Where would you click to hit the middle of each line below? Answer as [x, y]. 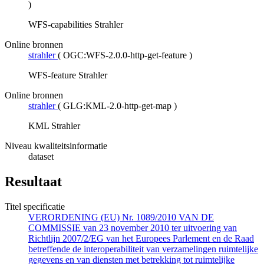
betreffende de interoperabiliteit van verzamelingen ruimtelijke [143, 249]
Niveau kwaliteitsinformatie [56, 146]
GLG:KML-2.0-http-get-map [117, 105]
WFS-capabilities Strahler [76, 24]
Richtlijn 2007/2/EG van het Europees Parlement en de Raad [141, 238]
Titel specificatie [35, 206]
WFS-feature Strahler [68, 75]
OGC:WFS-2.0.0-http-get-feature [125, 55]
